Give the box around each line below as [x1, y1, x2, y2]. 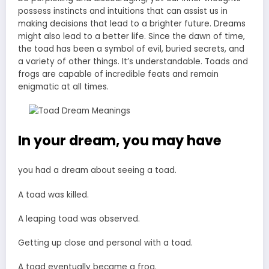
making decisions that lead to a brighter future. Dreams [18, 18, 246, 30]
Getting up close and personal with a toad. [18, 237, 193, 249]
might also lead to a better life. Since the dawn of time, [18, 31, 245, 43]
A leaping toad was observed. [18, 213, 140, 225]
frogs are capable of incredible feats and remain [18, 68, 219, 80]
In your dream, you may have [18, 130, 222, 150]
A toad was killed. [18, 189, 89, 201]
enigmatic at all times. [18, 81, 109, 93]
